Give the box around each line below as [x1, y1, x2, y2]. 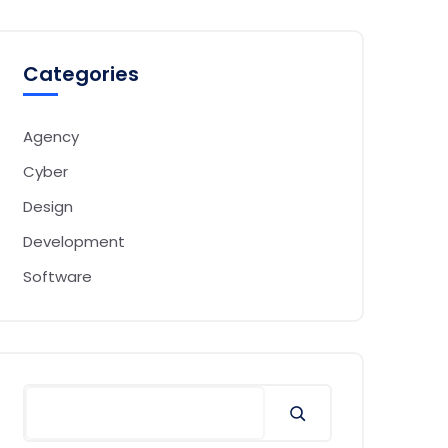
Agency [23, 126, 79, 147]
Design [23, 196, 73, 217]
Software [23, 266, 92, 287]
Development [23, 231, 125, 252]
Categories [23, 60, 139, 88]
